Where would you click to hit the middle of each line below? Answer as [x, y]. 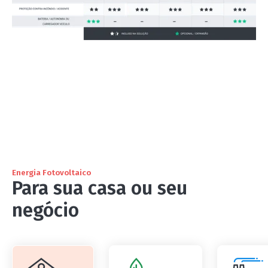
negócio [45, 210]
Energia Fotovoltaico [51, 172]
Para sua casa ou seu [99, 188]
